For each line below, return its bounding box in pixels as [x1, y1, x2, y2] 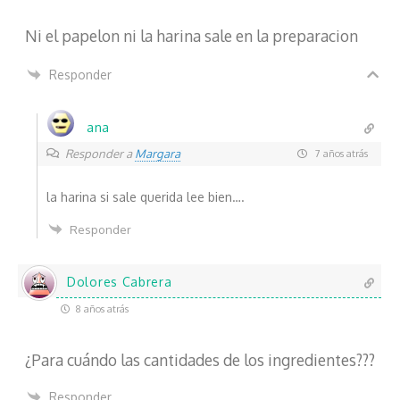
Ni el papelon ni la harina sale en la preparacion [25, 25, 358, 46]
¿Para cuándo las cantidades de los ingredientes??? [25, 350, 375, 371]
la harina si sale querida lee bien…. [46, 188, 245, 204]
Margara [135, 146, 180, 161]
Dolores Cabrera [67, 274, 172, 290]
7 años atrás [312, 147, 368, 161]
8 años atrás [73, 302, 129, 315]
